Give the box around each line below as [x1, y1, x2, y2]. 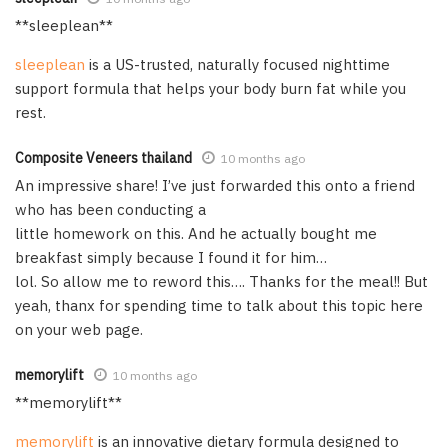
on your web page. [15, 319, 143, 339]
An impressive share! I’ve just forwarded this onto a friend [15, 175, 415, 195]
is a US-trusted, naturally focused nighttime [85, 54, 390, 74]
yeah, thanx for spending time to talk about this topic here [15, 295, 423, 315]
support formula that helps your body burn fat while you [15, 78, 406, 98]
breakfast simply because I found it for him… [15, 247, 327, 267]
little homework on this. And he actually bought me [15, 223, 377, 243]
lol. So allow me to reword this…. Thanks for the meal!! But [15, 271, 428, 291]
